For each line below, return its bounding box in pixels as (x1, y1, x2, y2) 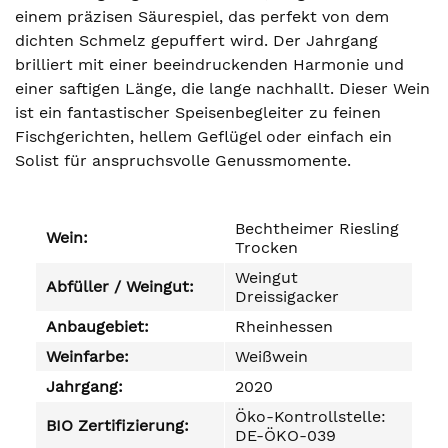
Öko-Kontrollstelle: (235, 407, 386, 426)
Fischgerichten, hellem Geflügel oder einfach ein (15, 127, 392, 146)
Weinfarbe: (46, 347, 129, 366)
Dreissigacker (235, 287, 339, 306)
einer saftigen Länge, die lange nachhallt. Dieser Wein (15, 79, 430, 98)
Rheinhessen (235, 317, 333, 336)
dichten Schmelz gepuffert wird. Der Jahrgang (15, 31, 378, 50)
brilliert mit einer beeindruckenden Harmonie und (15, 55, 404, 74)
